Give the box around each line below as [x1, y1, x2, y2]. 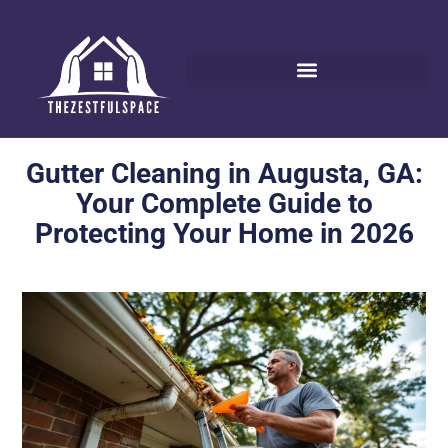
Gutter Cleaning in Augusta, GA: [25, 156, 423, 190]
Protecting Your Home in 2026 [34, 216, 414, 250]
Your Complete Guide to [75, 186, 373, 220]
